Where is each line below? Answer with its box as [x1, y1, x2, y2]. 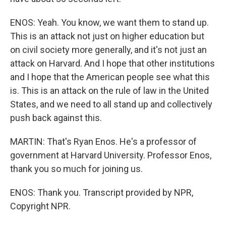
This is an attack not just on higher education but [10, 30, 204, 41]
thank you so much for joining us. [10, 163, 143, 174]
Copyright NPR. [10, 200, 71, 211]
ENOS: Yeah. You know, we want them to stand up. [10, 17, 209, 28]
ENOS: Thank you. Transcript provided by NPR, [10, 187, 193, 198]
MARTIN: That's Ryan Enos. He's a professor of [10, 136, 197, 147]
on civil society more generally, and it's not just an [10, 44, 207, 55]
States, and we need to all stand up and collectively [10, 98, 212, 109]
